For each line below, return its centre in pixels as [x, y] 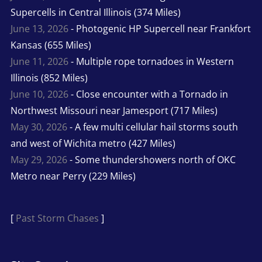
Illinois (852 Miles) [49, 78]
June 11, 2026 [39, 61]
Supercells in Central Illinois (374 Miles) [95, 12]
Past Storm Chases [57, 218]
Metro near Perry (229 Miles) [73, 176]
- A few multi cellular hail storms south [152, 127]
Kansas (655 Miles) [51, 45]
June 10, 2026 [39, 94]
